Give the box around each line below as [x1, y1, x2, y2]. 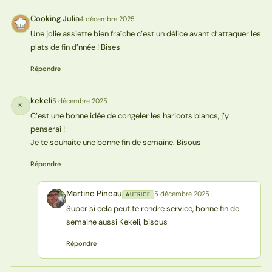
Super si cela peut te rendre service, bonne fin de [66, 203, 239, 214]
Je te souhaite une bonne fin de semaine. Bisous [30, 137, 201, 148]
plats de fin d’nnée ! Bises [30, 41, 120, 52]
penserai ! [30, 123, 65, 134]
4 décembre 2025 [79, 14, 135, 23]
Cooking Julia [30, 13, 80, 24]
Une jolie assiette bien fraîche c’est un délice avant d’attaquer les [30, 28, 261, 39]
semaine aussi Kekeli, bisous [66, 216, 168, 227]
